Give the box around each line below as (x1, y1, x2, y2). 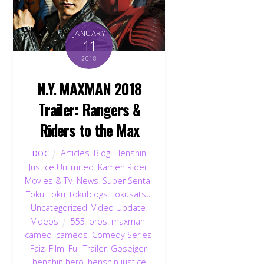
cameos (55, 229, 88, 241)
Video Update (91, 202, 146, 214)
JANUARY (72, 27, 106, 38)
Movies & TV (24, 175, 72, 187)
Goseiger (110, 243, 147, 255)
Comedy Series (91, 229, 152, 241)
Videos (31, 216, 59, 227)
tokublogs (69, 189, 108, 200)
